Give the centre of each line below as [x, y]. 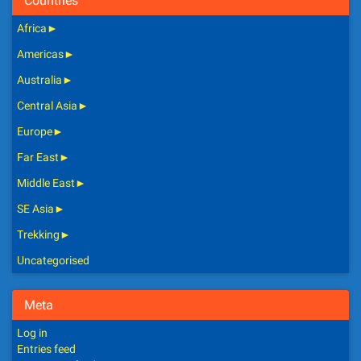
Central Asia [47, 106]
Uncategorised [53, 261]
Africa [32, 29]
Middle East [46, 183]
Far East [38, 158]
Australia [39, 80]
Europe [35, 132]
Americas [40, 54]
